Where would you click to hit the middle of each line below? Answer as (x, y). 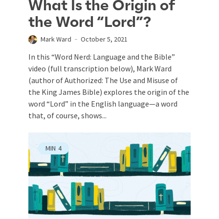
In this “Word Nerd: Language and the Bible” (102, 56)
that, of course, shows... (67, 115)
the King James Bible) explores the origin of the (109, 92)
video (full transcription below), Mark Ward (100, 68)
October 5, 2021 (104, 39)
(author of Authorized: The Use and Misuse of (103, 80)
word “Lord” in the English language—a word (103, 103)
